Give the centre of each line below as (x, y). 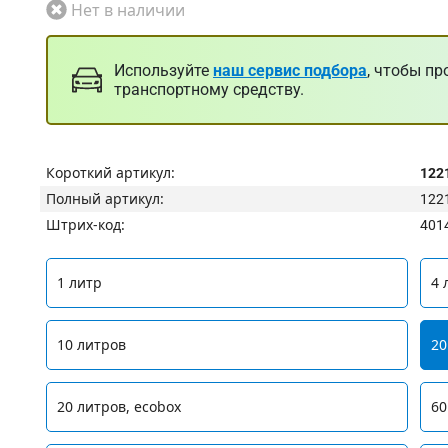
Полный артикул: (105, 198)
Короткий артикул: (110, 172)
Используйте (163, 70)
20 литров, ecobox (119, 406)
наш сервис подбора (290, 70)
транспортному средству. (209, 89)
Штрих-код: (85, 224)
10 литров (91, 344)
